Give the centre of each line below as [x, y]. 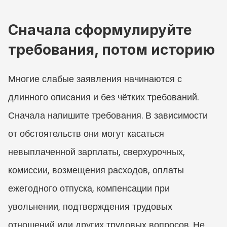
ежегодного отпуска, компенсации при [89, 188]
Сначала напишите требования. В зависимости [108, 115]
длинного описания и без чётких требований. [103, 97]
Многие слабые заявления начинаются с [95, 79]
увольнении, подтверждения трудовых [90, 206]
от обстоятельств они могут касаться [86, 133]
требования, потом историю [111, 49]
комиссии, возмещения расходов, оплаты [96, 170]
